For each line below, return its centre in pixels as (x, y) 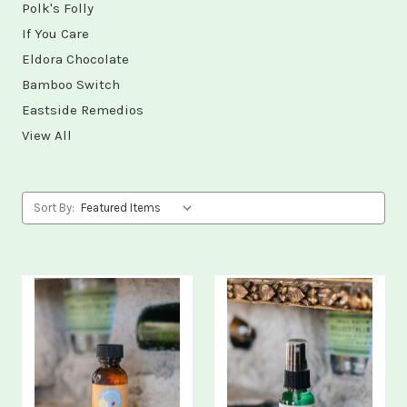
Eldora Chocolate (75, 59)
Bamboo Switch (71, 84)
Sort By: (54, 208)
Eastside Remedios (83, 110)
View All (47, 135)
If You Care (55, 34)
